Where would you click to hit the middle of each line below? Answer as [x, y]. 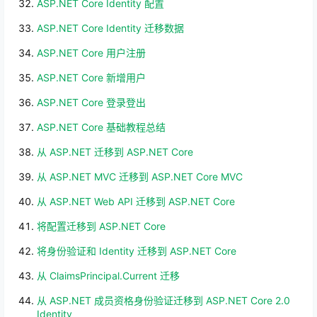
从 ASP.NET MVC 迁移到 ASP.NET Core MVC [140, 177]
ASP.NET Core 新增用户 [91, 77]
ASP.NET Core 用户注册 [91, 53]
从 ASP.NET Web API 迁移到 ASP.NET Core [136, 201]
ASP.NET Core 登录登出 [91, 102]
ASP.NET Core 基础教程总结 [101, 127]
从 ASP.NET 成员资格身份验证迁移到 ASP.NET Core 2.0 [163, 300]
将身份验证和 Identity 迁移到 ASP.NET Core [137, 251]
